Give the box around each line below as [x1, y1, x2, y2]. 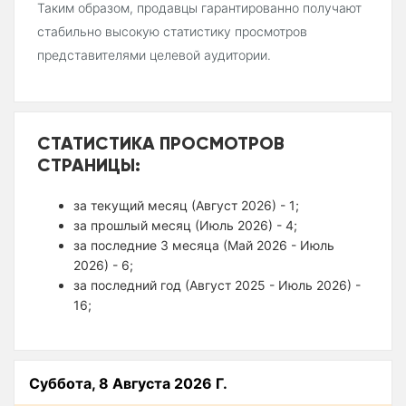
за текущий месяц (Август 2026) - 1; [73, 198, 299, 214]
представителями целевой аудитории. [37, 47, 271, 63]
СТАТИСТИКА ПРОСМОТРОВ [37, 131, 285, 155]
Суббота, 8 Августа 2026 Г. [29, 374, 227, 393]
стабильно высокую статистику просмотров [37, 24, 307, 40]
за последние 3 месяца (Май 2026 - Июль [73, 237, 334, 254]
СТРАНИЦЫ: [37, 153, 140, 177]
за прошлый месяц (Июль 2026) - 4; [73, 217, 297, 234]
